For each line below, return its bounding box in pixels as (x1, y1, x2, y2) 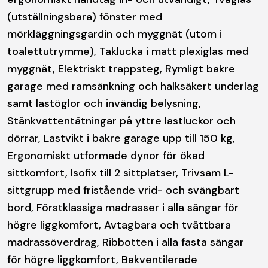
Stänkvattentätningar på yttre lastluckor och (7, 113, 236, 128)
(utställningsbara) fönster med (7, 9, 162, 24)
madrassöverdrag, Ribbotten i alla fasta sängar (7, 234, 244, 249)
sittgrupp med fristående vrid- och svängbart (7, 182, 239, 197)
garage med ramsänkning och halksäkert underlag (7, 78, 259, 93)
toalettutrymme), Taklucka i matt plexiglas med (7, 44, 249, 59)
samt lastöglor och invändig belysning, (7, 96, 201, 111)
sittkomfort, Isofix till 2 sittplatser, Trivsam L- (7, 165, 234, 180)
